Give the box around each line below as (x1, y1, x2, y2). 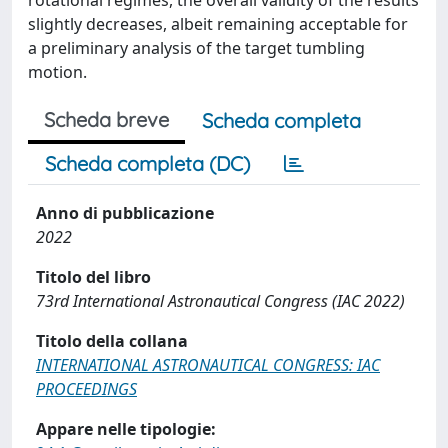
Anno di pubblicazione (36, 202, 214, 224)
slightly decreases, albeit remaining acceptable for (28, 13, 408, 35)
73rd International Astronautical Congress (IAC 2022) (36, 290, 405, 312)
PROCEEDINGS (36, 378, 137, 400)
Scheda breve (44, 107, 169, 132)
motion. (28, 61, 87, 83)
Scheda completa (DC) (45, 151, 250, 176)
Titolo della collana (36, 330, 188, 352)
